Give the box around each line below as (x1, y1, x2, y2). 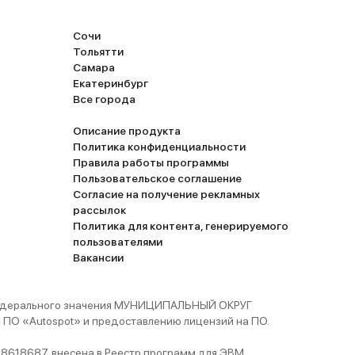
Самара (73, 61, 115, 74)
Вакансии (73, 251, 124, 264)
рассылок (73, 204, 126, 216)
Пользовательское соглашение (73, 172, 242, 185)
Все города (73, 93, 136, 105)
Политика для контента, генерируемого (73, 219, 288, 232)
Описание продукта (73, 124, 181, 137)
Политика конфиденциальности (73, 140, 246, 153)
